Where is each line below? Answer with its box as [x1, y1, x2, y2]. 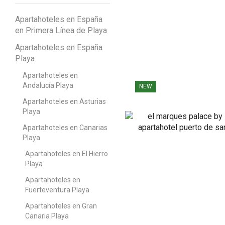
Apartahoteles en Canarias [23, 123, 107, 132]
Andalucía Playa [23, 81, 73, 89]
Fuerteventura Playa [25, 185, 89, 194]
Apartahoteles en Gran [25, 201, 97, 210]
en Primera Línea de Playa [15, 25, 107, 35]
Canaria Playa [25, 211, 69, 220]
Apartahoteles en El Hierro [25, 149, 108, 158]
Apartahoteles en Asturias [23, 97, 106, 105]
